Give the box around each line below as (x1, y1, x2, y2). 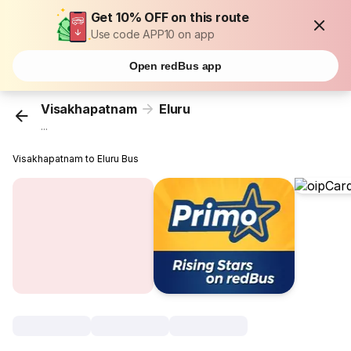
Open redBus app (128, 60, 223, 72)
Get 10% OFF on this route (90, 9, 250, 25)
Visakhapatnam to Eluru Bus (13, 153, 139, 165)
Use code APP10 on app (90, 27, 215, 41)
